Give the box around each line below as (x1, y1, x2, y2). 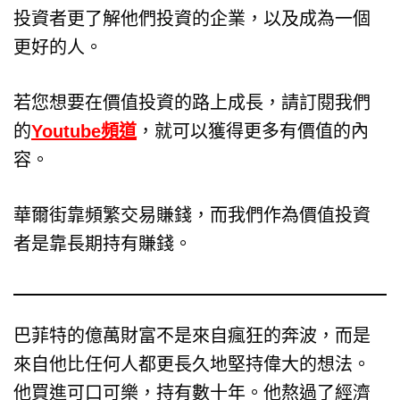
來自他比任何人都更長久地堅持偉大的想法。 (13, 354, 371, 374)
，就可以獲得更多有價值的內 (137, 121, 369, 141)
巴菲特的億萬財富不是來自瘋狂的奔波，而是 (13, 325, 371, 346)
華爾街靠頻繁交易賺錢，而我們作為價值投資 (13, 204, 371, 225)
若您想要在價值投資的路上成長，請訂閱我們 (13, 92, 371, 112)
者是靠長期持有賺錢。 (13, 233, 192, 254)
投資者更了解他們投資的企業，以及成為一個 (13, 8, 371, 29)
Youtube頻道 (31, 121, 137, 141)
